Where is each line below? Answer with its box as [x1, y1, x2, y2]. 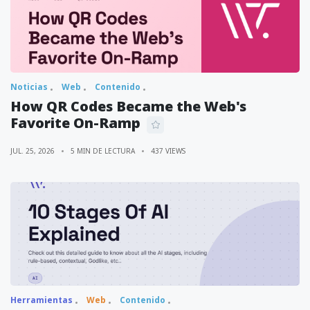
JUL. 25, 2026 [10, 146, 55, 156]
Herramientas [10, 294, 73, 306]
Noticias [10, 81, 48, 93]
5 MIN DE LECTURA [71, 146, 135, 156]
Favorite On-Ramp [10, 113, 140, 132]
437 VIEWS [151, 146, 185, 156]
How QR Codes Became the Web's [10, 97, 246, 116]
